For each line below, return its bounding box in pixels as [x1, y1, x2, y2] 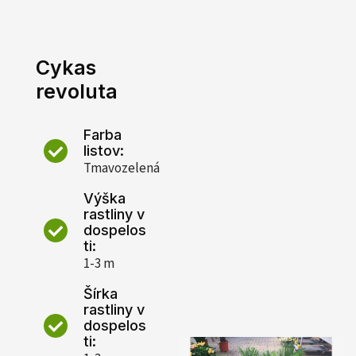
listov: [83, 142, 124, 160]
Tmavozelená [83, 159, 160, 179]
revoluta [36, 79, 118, 104]
